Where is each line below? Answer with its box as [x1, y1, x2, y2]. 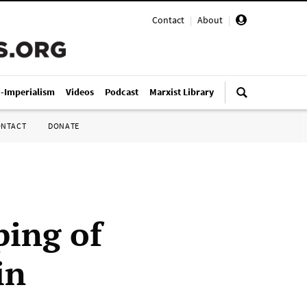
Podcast [105, 86, 138, 98]
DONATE [48, 121, 79, 131]
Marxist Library [149, 86, 214, 98]
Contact [152, 14, 184, 26]
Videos [66, 86, 94, 98]
